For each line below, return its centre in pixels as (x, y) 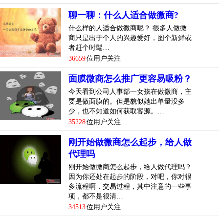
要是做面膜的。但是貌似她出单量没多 (127, 101)
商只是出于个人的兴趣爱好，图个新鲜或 (130, 38)
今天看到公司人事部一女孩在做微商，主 (130, 91)
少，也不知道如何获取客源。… (116, 111)
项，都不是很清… (96, 196)
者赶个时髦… (89, 47)
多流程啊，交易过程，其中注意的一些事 (130, 186)
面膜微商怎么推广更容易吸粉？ (130, 78)
